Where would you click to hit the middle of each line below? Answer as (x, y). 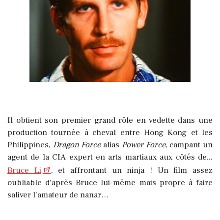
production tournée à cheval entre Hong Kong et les (110, 133)
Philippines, (30, 145)
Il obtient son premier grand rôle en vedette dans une (110, 121)
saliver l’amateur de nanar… (58, 195)
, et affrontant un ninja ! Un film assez (132, 171)
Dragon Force (77, 145)
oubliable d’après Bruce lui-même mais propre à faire (110, 183)
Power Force (143, 145)
